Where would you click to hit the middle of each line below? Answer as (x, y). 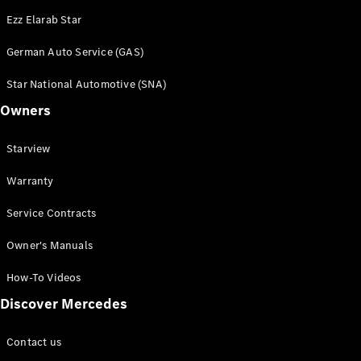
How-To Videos (44, 278)
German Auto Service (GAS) (75, 52)
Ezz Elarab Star (44, 20)
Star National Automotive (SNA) (86, 84)
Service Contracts (52, 213)
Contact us (34, 342)
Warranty (30, 181)
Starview (29, 149)
